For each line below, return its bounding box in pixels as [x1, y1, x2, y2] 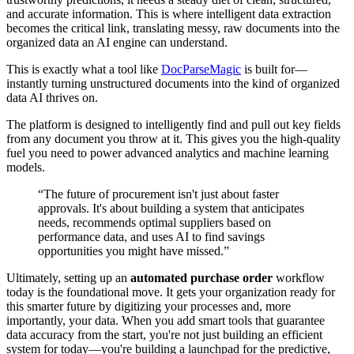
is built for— [241, 62, 307, 76]
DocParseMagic [161, 62, 241, 76]
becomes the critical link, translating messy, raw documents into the [6, 21, 340, 35]
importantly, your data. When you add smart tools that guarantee [6, 313, 325, 327]
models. [6, 160, 45, 174]
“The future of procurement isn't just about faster [38, 186, 279, 201]
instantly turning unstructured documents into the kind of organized [6, 76, 340, 90]
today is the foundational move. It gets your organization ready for [6, 284, 335, 299]
